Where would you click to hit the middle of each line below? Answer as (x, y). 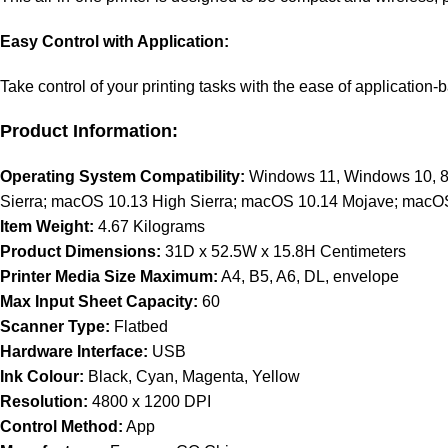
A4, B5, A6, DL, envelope (308, 276)
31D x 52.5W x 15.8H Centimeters (283, 251)
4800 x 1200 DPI (149, 401)
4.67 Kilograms (149, 226)
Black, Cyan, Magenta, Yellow (192, 376)
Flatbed (139, 326)
